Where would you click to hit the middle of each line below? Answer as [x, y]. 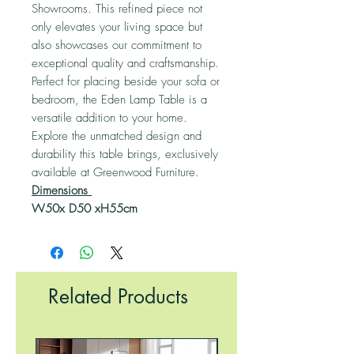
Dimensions [62, 190]
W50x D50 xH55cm [85, 209]
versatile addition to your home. [109, 118]
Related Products [118, 296]
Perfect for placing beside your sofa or [126, 81]
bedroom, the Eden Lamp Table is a [119, 100]
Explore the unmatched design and [117, 136]
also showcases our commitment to [117, 45]
